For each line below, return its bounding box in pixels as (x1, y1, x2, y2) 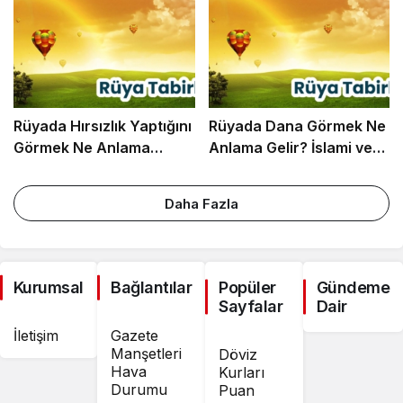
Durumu (111, 381, 168, 399)
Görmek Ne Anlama (13, 139, 150, 157)
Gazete (111, 327, 159, 345)
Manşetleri (111, 345, 183, 363)
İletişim (13, 327, 58, 345)
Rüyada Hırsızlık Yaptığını (13, 117, 192, 135)
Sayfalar (219, 297, 283, 316)
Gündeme (316, 278, 390, 297)
